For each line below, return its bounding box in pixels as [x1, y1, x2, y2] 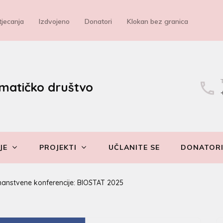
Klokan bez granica [127, 16, 188, 26]
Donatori [85, 16, 112, 26]
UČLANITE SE [109, 143, 160, 152]
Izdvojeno [39, 16, 70, 26]
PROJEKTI [39, 143, 77, 152]
